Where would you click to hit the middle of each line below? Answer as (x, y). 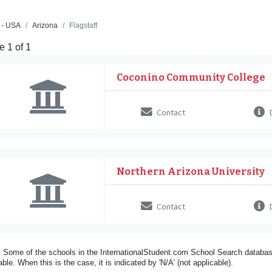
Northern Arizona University (191, 171)
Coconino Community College (191, 77)
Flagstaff (83, 25)
